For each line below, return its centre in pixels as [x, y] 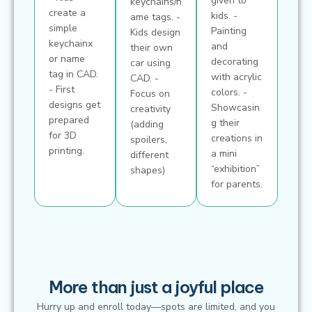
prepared [69, 120]
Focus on [150, 94]
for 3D [63, 135]
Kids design [155, 32]
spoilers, [148, 140]
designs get [75, 105]
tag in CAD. [73, 74]
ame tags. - [155, 17]
